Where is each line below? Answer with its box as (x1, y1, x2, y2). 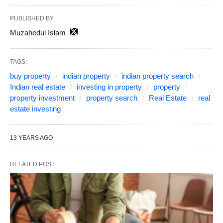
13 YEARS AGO (10, 134, 53, 141)
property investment (10, 93, 75, 102)
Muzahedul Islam (10, 28, 66, 37)
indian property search (121, 71, 194, 80)
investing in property (77, 82, 142, 91)
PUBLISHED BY (10, 14, 54, 22)
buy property (10, 71, 51, 80)
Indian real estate (10, 82, 65, 91)
